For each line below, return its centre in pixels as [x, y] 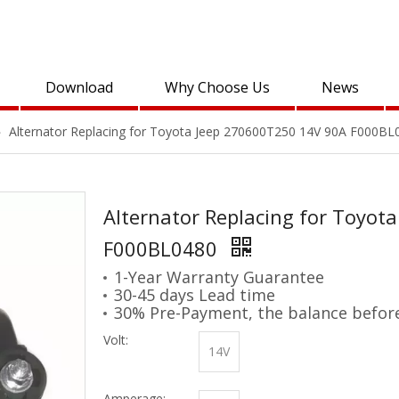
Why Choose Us [217, 87]
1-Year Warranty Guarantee [219, 277]
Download [79, 87]
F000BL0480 [163, 248]
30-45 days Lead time [195, 295]
